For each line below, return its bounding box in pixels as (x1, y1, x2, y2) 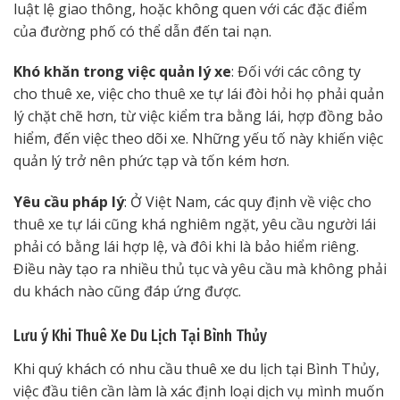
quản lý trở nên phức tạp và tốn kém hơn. (13, 151, 289, 171)
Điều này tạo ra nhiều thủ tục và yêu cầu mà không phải (13, 259, 387, 279)
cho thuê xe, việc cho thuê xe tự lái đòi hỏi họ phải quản (13, 84, 384, 104)
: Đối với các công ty (231, 62, 361, 82)
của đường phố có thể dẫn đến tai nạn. (13, 21, 271, 41)
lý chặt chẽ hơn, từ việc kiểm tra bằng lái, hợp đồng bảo (13, 106, 383, 127)
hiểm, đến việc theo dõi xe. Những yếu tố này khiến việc (13, 129, 383, 149)
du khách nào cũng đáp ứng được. (13, 281, 241, 302)
